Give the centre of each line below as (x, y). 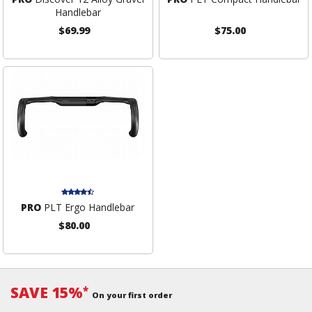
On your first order (132, 295)
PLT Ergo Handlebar (88, 207)
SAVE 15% (47, 292)
